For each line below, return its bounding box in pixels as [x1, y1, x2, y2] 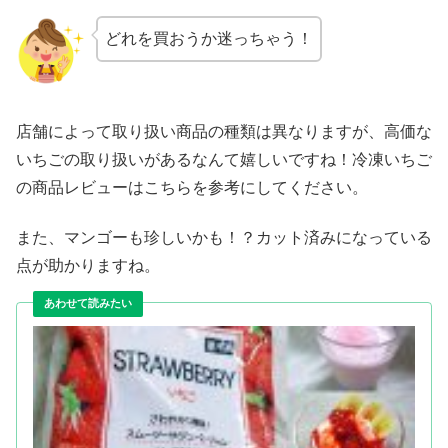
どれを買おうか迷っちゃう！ [105, 30, 313, 48]
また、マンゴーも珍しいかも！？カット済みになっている [16, 229, 432, 246]
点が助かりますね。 [16, 257, 160, 274]
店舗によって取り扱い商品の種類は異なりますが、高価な [16, 122, 432, 140]
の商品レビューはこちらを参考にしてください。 [16, 178, 368, 196]
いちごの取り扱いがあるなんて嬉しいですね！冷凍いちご [16, 150, 432, 168]
